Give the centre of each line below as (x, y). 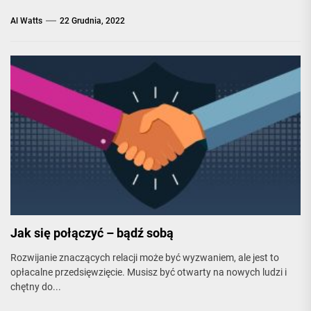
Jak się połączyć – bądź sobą (92, 233)
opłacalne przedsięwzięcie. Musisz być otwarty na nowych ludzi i (149, 272)
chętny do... (36, 287)
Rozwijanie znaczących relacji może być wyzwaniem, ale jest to (145, 258)
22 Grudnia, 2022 (92, 21)
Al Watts (26, 21)
